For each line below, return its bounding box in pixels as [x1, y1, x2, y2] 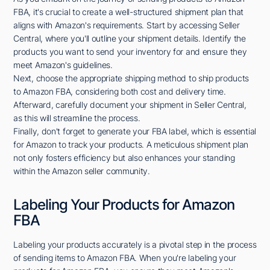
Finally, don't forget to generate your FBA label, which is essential [13, 125, 256, 136]
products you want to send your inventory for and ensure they [13, 46, 247, 57]
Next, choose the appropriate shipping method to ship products [13, 72, 250, 83]
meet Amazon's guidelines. [13, 59, 113, 70]
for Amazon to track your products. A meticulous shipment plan [13, 139, 249, 149]
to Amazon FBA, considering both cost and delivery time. [13, 86, 226, 96]
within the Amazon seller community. [13, 165, 150, 176]
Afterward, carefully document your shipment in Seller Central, [13, 99, 246, 110]
